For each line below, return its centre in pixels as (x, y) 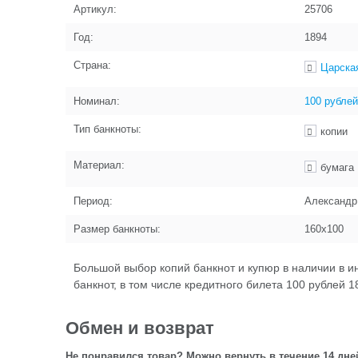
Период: (93, 201)
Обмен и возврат (140, 328)
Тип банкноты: (107, 129)
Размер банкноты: (117, 229)
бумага (337, 167)
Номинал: (97, 101)
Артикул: (95, 9)
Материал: (99, 165)
